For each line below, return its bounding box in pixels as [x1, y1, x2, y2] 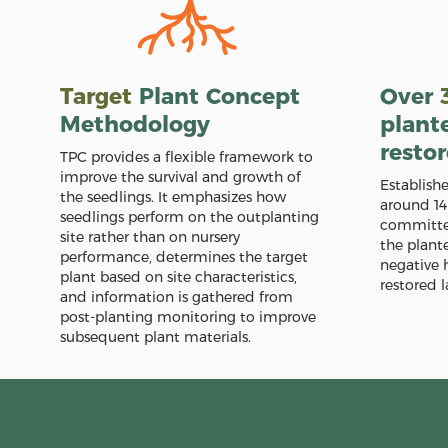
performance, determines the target [60, 248, 308, 266]
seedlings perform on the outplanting [60, 208, 319, 226]
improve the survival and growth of [60, 168, 301, 186]
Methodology [60, 111, 210, 138]
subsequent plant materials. [60, 328, 251, 346]
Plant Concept [132, 83, 300, 110]
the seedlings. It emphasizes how [60, 188, 286, 206]
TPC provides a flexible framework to [60, 148, 313, 166]
